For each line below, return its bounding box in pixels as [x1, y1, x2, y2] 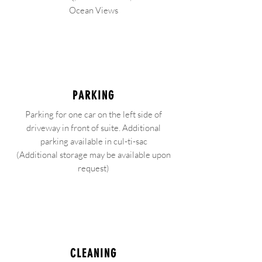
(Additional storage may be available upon [16, 149, 171, 160]
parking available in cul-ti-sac [40, 136, 147, 147]
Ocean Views [69, 5, 118, 16]
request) [78, 163, 109, 174]
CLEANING [70, 246, 117, 260]
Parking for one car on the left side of [25, 109, 162, 120]
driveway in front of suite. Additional [26, 122, 161, 133]
